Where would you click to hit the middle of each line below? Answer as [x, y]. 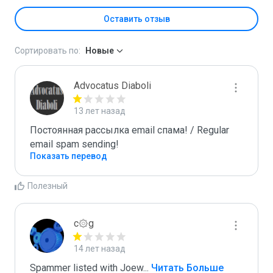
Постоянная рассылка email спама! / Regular [129, 130]
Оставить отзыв [136, 19]
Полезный [48, 186]
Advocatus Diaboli [112, 86]
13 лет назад [100, 111]
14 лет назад [100, 249]
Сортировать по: [48, 51]
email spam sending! [74, 144]
